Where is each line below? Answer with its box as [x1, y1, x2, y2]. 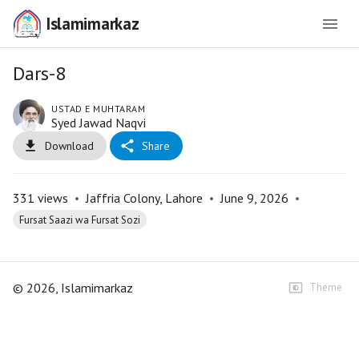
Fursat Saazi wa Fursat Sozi [19, 212, 140, 227]
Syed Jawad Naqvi [51, 115, 146, 131]
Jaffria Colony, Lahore [86, 190, 203, 206]
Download [45, 139, 94, 153]
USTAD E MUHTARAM [51, 103, 145, 115]
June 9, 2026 [220, 190, 288, 206]
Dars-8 [13, 61, 66, 86]
